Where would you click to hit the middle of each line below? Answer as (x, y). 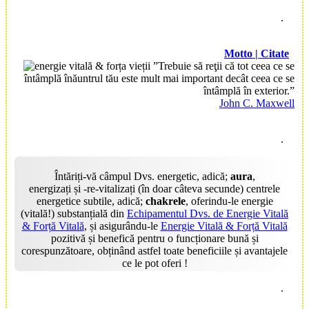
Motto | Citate (257, 53)
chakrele (165, 201)
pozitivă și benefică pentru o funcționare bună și (154, 238)
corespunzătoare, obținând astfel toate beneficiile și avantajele (154, 250)
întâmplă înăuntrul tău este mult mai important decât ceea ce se (159, 78)
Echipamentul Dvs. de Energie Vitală (208, 213)
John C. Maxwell (257, 103)
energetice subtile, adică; (91, 201)
